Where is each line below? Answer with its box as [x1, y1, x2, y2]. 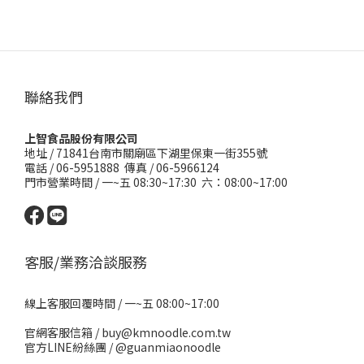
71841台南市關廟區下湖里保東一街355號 [56, 145, 267, 161]
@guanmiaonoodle [115, 339, 221, 355]
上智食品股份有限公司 [24, 130, 138, 146]
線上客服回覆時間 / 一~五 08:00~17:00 [24, 295, 219, 311]
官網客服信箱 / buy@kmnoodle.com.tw [24, 324, 231, 340]
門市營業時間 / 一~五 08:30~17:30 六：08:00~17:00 [24, 174, 288, 190]
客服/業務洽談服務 [24, 251, 147, 272]
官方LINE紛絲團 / [24, 339, 115, 355]
